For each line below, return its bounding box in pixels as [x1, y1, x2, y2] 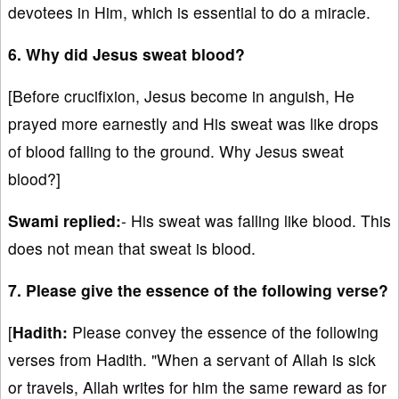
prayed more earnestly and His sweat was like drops [8, 112, 379, 135]
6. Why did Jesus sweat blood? [8, 43, 245, 66]
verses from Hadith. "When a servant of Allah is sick [8, 348, 376, 371]
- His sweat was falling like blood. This [121, 209, 391, 232]
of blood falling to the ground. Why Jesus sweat [8, 140, 344, 163]
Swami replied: [8, 209, 121, 232]
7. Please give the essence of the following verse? [8, 279, 388, 302]
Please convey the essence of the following [68, 321, 379, 344]
